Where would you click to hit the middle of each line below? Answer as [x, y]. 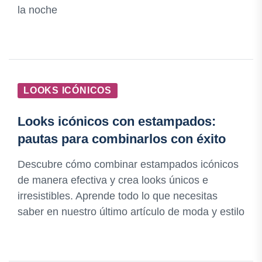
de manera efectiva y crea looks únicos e [113, 180]
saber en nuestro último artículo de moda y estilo [131, 212]
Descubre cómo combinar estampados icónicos [128, 165]
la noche [37, 10]
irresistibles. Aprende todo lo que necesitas [118, 196]
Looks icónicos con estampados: [117, 122]
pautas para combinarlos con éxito [122, 139]
